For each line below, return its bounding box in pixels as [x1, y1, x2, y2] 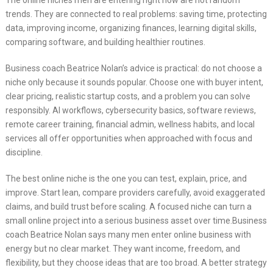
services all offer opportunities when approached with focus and [5, 133, 252, 144]
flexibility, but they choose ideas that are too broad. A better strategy [5, 258, 267, 268]
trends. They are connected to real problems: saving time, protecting [5, 9, 267, 19]
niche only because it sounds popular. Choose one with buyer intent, [5, 77, 263, 88]
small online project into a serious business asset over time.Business [5, 216, 267, 226]
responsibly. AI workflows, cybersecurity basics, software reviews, [5, 105, 256, 116]
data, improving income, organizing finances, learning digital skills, [5, 23, 257, 34]
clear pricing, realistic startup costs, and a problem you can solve [5, 91, 250, 102]
